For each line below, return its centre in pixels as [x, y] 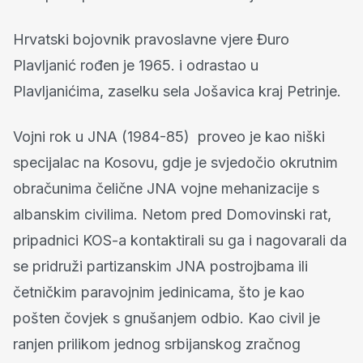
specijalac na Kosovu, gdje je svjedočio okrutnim [175, 162]
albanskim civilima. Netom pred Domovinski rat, [172, 214]
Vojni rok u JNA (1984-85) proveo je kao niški [169, 136]
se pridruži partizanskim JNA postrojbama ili [160, 266]
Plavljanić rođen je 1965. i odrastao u [136, 65]
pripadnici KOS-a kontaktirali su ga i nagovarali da [180, 240]
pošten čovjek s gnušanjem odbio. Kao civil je [167, 318]
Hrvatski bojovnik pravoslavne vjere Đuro [151, 39]
